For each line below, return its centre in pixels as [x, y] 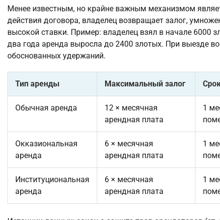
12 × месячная [131, 108]
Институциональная [52, 179]
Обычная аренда [46, 108]
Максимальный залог [145, 83]
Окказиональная [46, 143]
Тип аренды [37, 83]
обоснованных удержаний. [56, 55]
